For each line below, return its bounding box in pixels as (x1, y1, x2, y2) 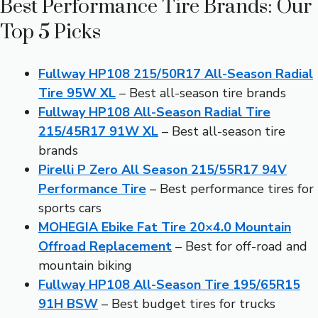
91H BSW (38, 295, 98, 312)
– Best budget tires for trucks (98, 295, 275, 312)
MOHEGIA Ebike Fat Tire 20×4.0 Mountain (38, 218, 291, 236)
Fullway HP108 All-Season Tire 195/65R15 (38, 275, 300, 293)
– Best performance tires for (146, 180, 314, 197)
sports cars (38, 199, 102, 216)
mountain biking (38, 256, 132, 274)
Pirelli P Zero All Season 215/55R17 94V (38, 160, 287, 178)
